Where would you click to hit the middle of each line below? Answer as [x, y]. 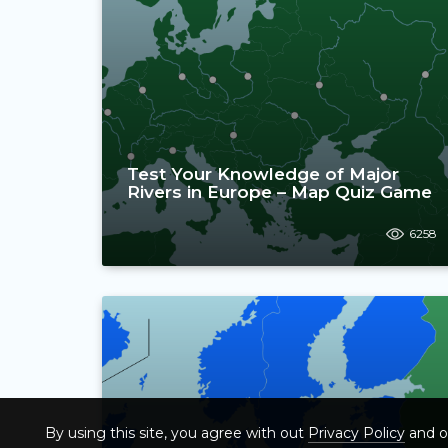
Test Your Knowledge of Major [263, 173]
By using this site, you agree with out [176, 433]
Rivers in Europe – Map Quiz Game [279, 191]
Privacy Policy [356, 433]
